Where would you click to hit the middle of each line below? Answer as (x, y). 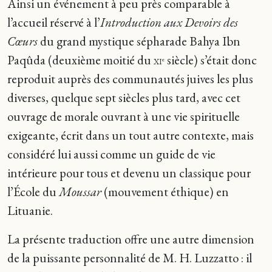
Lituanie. (30, 210)
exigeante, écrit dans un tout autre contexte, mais (131, 135)
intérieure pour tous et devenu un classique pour (129, 173)
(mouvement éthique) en (166, 192)
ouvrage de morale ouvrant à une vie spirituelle (124, 116)
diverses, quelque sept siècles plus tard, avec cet (124, 97)
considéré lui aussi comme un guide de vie (111, 154)
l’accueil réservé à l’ (54, 22)
